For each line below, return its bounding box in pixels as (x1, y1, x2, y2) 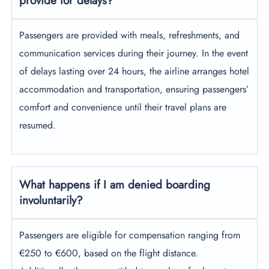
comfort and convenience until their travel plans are (19, 100, 227, 115)
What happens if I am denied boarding (19, 177, 211, 193)
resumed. (19, 118, 56, 133)
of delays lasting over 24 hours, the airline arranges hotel (19, 64, 250, 79)
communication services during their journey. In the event (19, 46, 249, 61)
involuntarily (19, 192, 77, 209)
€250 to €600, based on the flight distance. (19, 246, 199, 261)
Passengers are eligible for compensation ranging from (19, 228, 241, 243)
